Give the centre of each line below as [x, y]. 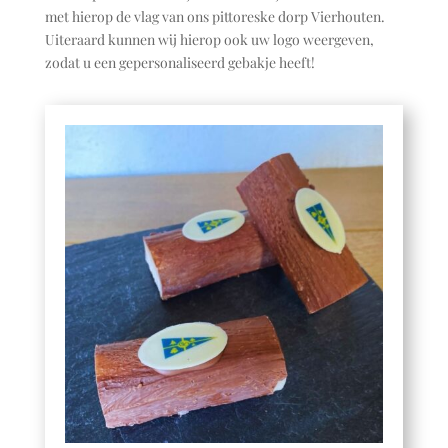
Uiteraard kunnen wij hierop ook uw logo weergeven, [209, 39]
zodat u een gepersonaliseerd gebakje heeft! [179, 62]
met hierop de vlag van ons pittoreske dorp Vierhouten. [214, 16]
